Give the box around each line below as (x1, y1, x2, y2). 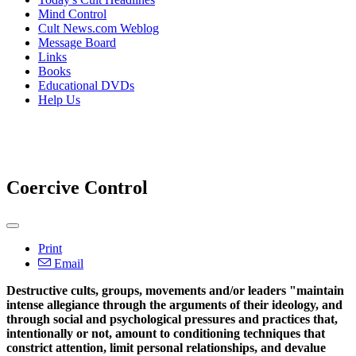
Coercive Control (6, 176, 148, 198)
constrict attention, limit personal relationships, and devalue (6, 340, 326, 354)
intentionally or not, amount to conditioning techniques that (6, 326, 325, 340)
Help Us (38, 93, 80, 106)
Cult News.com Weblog (38, 21, 159, 35)
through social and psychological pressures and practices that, (6, 311, 338, 326)
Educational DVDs (38, 79, 134, 92)
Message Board (38, 36, 116, 49)
